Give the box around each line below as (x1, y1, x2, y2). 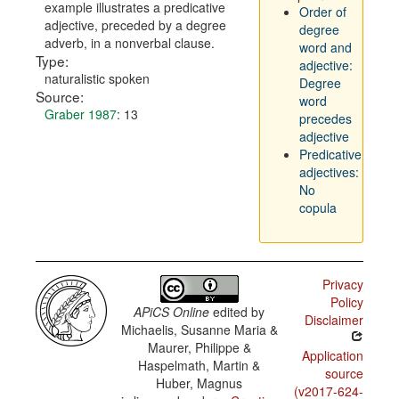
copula (298, 199, 337, 216)
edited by (209, 303, 265, 321)
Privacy (322, 275, 363, 293)
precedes (298, 110, 352, 127)
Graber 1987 (45, 105, 117, 123)
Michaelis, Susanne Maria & (120, 321, 278, 338)
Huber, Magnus (156, 374, 243, 392)
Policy (330, 293, 363, 311)
